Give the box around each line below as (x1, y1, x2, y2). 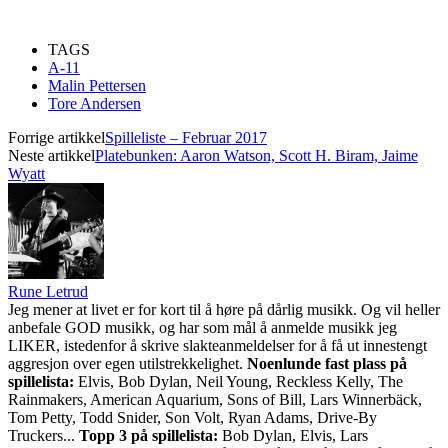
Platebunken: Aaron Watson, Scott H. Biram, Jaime (95, 146, 418, 164)
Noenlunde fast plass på (247, 354, 407, 372)
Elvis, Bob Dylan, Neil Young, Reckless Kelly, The (74, 372, 403, 390)
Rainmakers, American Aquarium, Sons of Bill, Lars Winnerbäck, (8, 390, 422, 408)
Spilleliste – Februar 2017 (105, 128, 267, 146)
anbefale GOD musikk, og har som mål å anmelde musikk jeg (8, 318, 397, 336)
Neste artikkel (8, 146, 95, 164)
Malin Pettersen (48, 76, 146, 94)
